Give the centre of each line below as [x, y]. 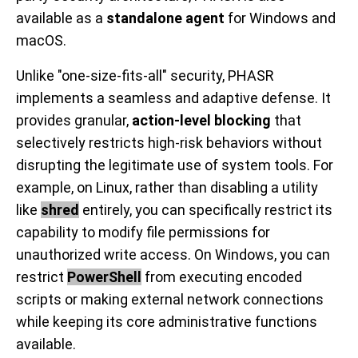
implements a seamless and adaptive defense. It [173, 98]
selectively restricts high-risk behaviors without [169, 143]
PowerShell [104, 277]
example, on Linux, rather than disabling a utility [167, 188]
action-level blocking [201, 121]
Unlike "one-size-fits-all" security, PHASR [145, 76]
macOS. [41, 41]
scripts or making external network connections [170, 300]
